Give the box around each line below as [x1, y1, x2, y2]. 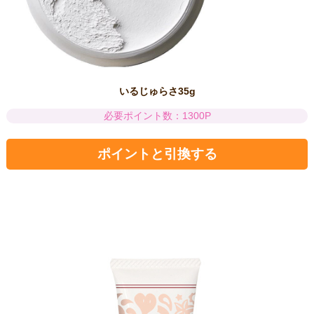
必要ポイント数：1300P [103, 110, 211, 122]
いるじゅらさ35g [118, 86, 196, 97]
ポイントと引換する [97, 146, 217, 162]
